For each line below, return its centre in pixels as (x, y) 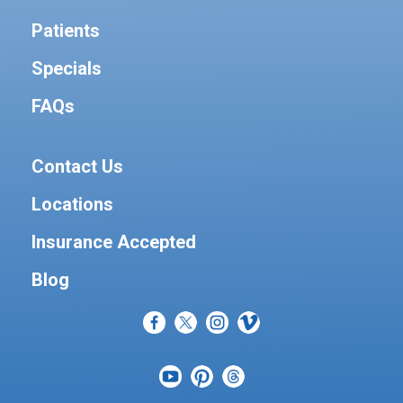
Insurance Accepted (114, 242)
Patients (66, 31)
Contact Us (77, 166)
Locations (72, 204)
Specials (67, 68)
